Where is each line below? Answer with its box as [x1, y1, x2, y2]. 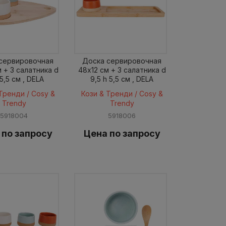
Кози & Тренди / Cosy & [81, 89, 163, 98]
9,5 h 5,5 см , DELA [90, 74, 154, 83]
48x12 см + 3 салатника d [78, 65, 166, 74]
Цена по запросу [83, 128, 160, 139]
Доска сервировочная [82, 56, 162, 65]
